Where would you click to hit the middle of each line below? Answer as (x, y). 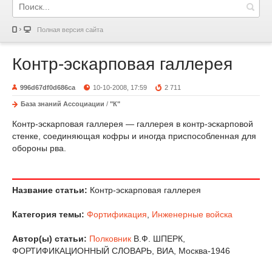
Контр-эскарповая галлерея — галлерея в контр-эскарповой (133, 124)
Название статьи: (50, 190)
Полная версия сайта (70, 30)
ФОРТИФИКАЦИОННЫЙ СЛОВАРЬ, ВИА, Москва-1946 (121, 251)
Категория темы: (48, 214)
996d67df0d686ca (48, 87)
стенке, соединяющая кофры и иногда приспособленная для (134, 136)
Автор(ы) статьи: (49, 239)
